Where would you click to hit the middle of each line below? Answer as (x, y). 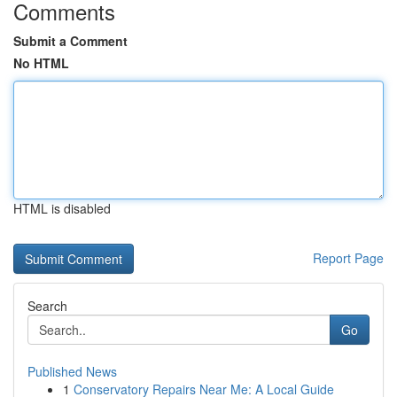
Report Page (348, 258)
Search (47, 306)
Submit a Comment (70, 41)
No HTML (41, 63)
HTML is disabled (62, 208)
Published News (72, 371)
